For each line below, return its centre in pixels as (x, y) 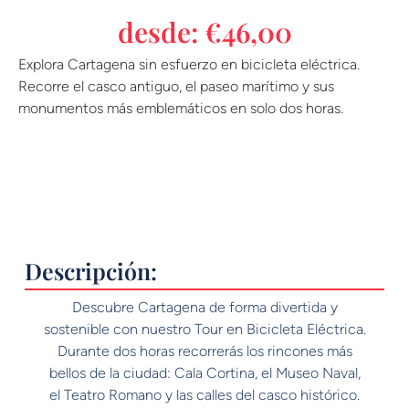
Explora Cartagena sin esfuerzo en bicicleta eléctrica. (189, 65)
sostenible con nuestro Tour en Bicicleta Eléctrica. (204, 329)
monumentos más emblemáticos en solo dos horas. (181, 109)
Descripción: (90, 270)
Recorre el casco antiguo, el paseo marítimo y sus (176, 87)
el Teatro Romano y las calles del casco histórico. (204, 394)
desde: (161, 32)
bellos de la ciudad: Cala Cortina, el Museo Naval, (204, 372)
